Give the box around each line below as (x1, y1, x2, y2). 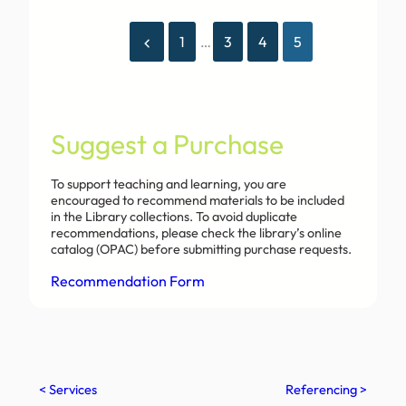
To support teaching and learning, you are (51, 176, 286, 193)
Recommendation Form (51, 272, 205, 291)
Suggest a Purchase (51, 127, 284, 162)
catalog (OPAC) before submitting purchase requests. (51, 241, 352, 258)
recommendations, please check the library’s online (51, 225, 342, 242)
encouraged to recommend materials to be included (51, 192, 344, 209)
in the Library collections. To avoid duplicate (51, 208, 297, 226)
